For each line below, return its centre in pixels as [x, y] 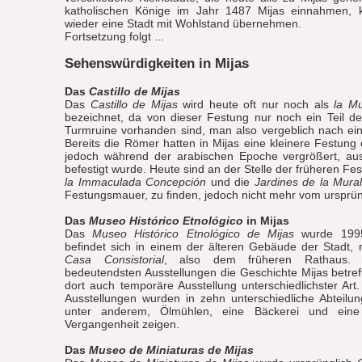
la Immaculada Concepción [136, 182]
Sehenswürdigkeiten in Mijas [157, 63]
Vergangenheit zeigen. [122, 324]
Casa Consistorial [114, 259]
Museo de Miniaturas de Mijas [171, 350]
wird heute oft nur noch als [256, 104]
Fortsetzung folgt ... [114, 36]
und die [230, 182]
